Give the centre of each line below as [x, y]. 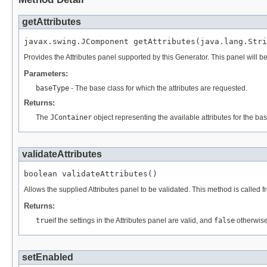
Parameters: [46, 73]
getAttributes [52, 21]
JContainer [71, 117]
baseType [52, 88]
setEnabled [48, 257]
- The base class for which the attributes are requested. [158, 88]
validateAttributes [62, 154]
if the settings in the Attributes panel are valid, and [133, 220]
